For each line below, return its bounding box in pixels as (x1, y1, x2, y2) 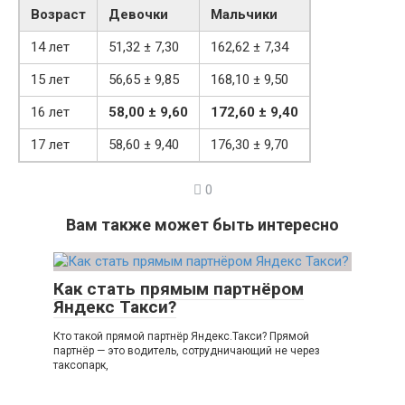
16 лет (31, 104, 70, 121)
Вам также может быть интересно (66, 215, 339, 235)
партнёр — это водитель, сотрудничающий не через (53, 344, 320, 358)
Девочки (108, 6, 168, 24)
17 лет (31, 137, 70, 154)
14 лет (31, 39, 70, 56)
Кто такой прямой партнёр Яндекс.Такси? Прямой (53, 330, 309, 344)
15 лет (31, 71, 70, 89)
